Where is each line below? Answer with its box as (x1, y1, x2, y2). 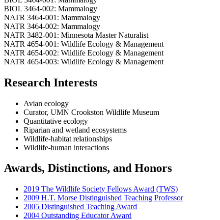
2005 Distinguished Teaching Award (24, 202, 137, 211)
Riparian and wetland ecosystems (24, 125, 127, 134)
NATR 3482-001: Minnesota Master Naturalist (4, 30, 148, 39)
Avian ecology (24, 99, 69, 108)
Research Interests (4, 76, 97, 89)
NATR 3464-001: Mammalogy (4, 13, 100, 22)
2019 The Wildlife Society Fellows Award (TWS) (24, 185, 178, 193)
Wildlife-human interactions (24, 143, 109, 152)
